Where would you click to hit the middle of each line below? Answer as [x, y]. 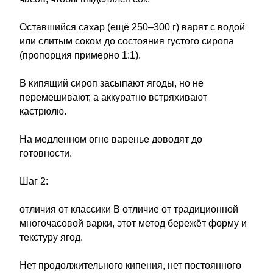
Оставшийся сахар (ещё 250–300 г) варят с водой [132, 27]
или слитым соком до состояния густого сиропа [127, 41]
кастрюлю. [43, 111]
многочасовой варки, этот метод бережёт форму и [133, 223]
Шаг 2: [34, 181]
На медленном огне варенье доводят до [111, 139]
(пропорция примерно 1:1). [80, 55]
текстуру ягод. [51, 237]
